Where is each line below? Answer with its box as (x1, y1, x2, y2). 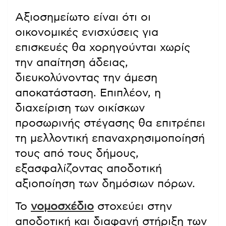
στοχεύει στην (94, 201, 172, 212)
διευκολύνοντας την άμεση (15, 72, 157, 84)
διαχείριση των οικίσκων (15, 102, 145, 114)
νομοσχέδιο (31, 201, 94, 212)
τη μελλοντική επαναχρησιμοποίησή (15, 133, 205, 144)
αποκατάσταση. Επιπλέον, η (15, 87, 161, 99)
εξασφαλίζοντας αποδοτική (15, 163, 162, 175)
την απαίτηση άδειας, (15, 57, 128, 69)
